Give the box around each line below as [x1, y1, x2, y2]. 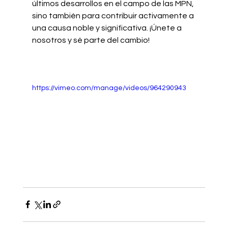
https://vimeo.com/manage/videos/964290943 [32, 84, 186, 92]
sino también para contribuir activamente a [32, 11, 195, 20]
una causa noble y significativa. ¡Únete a [32, 23, 183, 32]
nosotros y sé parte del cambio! [32, 36, 150, 44]
